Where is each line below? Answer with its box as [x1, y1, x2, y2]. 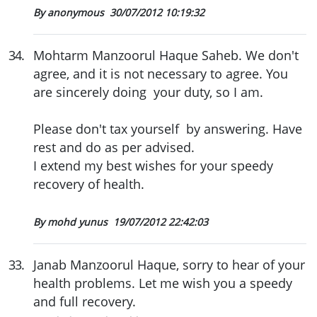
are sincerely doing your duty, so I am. [33, 83, 263, 100]
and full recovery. [33, 292, 139, 310]
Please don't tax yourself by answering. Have [33, 120, 302, 137]
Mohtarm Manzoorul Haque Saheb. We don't [33, 46, 299, 64]
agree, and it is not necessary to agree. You [33, 64, 288, 82]
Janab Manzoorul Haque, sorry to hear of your [33, 255, 305, 273]
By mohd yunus [33, 214, 110, 229]
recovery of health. [33, 175, 144, 192]
